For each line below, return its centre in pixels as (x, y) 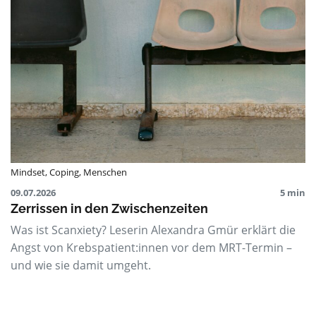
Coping (64, 172)
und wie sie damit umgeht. (81, 265)
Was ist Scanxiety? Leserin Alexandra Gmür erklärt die (153, 230)
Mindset (28, 172)
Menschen (105, 172)
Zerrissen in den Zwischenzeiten (109, 208)
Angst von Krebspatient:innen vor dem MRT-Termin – (151, 248)
